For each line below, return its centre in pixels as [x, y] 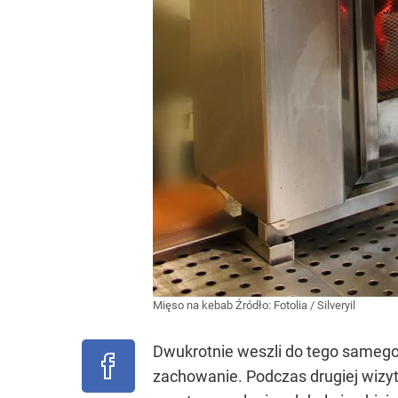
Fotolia [291, 305]
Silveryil [336, 305]
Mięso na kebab [194, 305]
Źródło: [255, 305]
